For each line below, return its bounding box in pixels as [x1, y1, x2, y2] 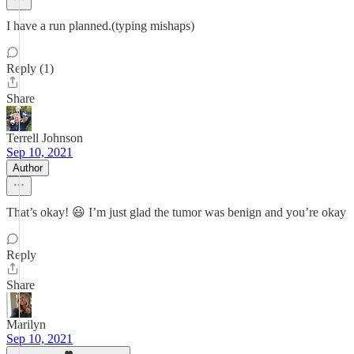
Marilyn [6, 318, 46, 331]
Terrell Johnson [6, 131, 83, 145]
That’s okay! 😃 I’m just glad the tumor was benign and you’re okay [6, 205, 346, 219]
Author [13, 162, 43, 174]
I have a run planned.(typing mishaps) [6, 19, 194, 32]
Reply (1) [6, 62, 54, 75]
